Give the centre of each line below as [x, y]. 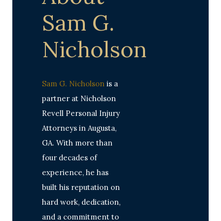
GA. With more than [77, 143]
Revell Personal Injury [81, 113]
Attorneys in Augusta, [79, 128]
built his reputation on [81, 187]
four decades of [70, 158]
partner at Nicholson [79, 98]
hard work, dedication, [81, 202]
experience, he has [75, 172]
